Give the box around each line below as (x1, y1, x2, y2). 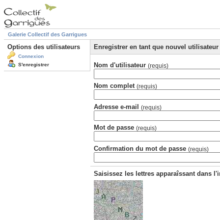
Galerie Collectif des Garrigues (8, 31, 87, 38)
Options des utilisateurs (7, 43, 80, 51)
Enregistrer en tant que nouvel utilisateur (94, 43, 219, 51)
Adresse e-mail (94, 103, 141, 110)
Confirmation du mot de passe (94, 144, 188, 152)
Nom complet (94, 82, 137, 90)
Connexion (18, 54, 44, 59)
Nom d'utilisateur (94, 61, 148, 69)
